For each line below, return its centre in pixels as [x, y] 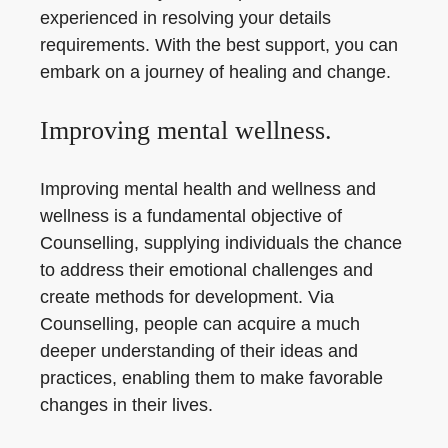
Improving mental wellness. [186, 130]
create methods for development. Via [187, 297]
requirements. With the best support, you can [219, 45]
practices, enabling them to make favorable [211, 378]
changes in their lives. [126, 405]
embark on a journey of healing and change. [215, 72]
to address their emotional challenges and [206, 270]
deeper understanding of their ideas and [199, 351]
